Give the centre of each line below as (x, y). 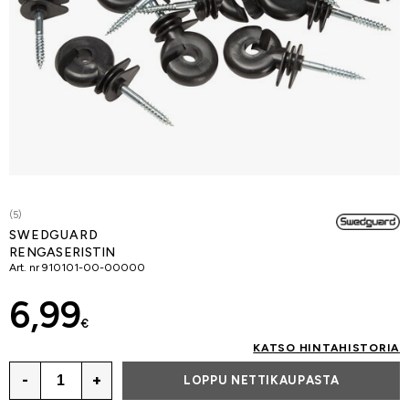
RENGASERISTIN (63, 252)
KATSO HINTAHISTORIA (326, 348)
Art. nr (24, 267)
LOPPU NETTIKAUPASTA (261, 381)
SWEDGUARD (54, 235)
